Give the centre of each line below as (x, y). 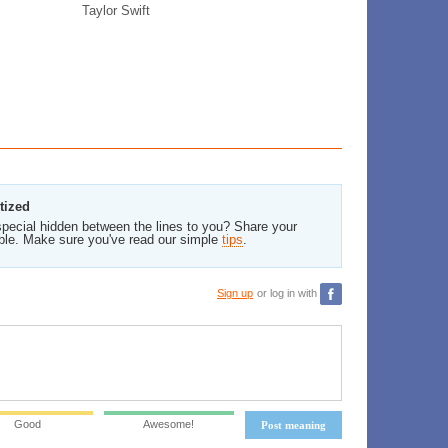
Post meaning (293, 425)
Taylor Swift (115, 10)
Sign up (235, 292)
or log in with (288, 292)
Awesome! (169, 424)
